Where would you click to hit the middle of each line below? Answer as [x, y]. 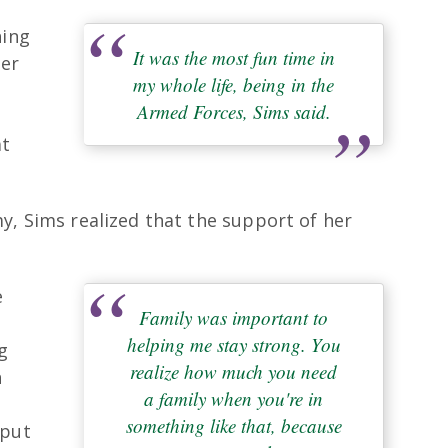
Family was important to [233, 317]
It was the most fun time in [233, 58]
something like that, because [233, 425]
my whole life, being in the [233, 85]
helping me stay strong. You [233, 344]
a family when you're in [233, 398]
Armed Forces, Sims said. [233, 112]
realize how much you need [233, 371]
